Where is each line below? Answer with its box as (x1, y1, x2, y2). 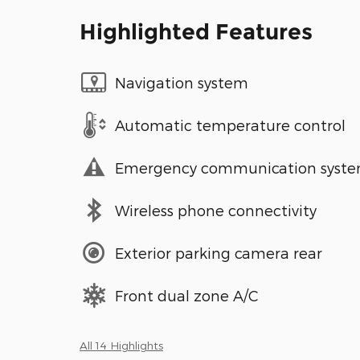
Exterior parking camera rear (115, 243, 322, 261)
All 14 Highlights (80, 338, 163, 353)
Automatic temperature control (115, 116, 346, 133)
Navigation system (115, 73, 248, 91)
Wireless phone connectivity (115, 201, 317, 219)
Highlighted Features (80, 18, 313, 46)
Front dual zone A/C (115, 286, 259, 304)
